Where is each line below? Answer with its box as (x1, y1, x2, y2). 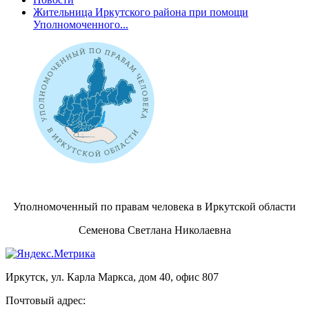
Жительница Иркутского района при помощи (33, 6, 248, 18)
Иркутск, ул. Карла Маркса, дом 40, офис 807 (6, 270, 219, 283)
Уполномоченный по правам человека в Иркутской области (13, 200, 296, 212)
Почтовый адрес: (6, 294, 88, 306)
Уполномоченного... (33, 18, 128, 30)
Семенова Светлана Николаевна (78, 223, 231, 236)
